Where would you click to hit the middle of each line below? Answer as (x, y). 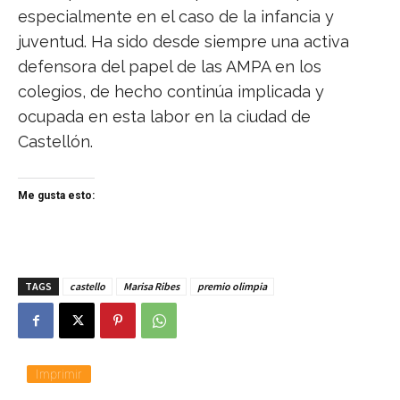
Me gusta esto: (56, 196)
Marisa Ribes (151, 287)
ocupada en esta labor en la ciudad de (164, 117)
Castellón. (55, 142)
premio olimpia (232, 287)
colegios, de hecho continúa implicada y (171, 92)
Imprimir (59, 374)
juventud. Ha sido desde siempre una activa (183, 42)
